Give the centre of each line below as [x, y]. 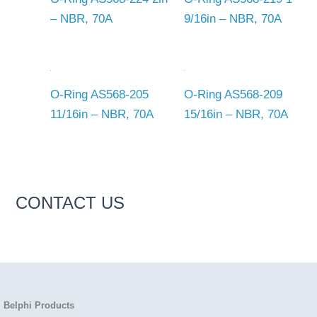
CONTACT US [70, 202]
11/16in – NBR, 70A [102, 115]
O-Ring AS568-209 [233, 95]
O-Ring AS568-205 [99, 95]
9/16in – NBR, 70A [232, 19]
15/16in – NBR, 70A [236, 115]
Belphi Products [39, 306]
